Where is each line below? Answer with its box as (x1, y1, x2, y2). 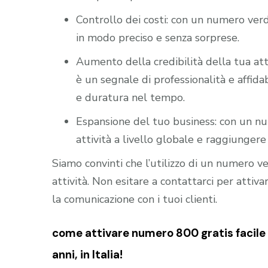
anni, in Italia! (52, 247, 123, 262)
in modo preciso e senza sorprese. (76, 30, 239, 45)
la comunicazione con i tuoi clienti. (52, 191, 217, 206)
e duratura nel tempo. (76, 90, 185, 105)
